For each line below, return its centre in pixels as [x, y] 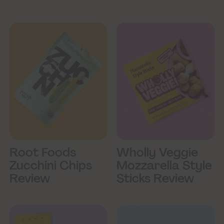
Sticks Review [156, 178]
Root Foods [43, 152]
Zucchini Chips [51, 165]
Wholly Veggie [157, 152]
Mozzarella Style [164, 165]
